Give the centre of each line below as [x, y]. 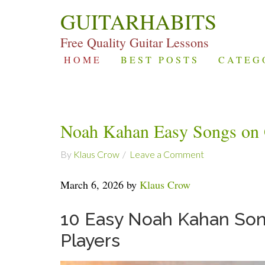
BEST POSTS [160, 59]
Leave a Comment [167, 154]
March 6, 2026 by [100, 185]
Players [90, 240]
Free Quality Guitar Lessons [135, 42]
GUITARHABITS [138, 21]
